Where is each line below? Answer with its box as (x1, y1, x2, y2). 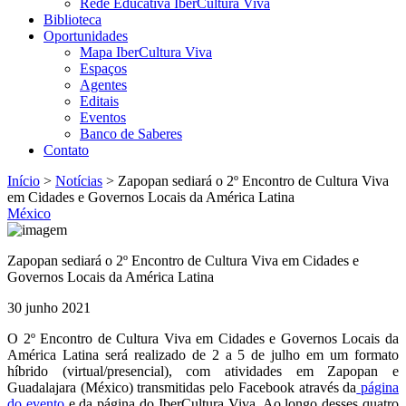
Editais (80, 93, 119, 109)
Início (7, 173, 40, 188)
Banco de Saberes (80, 126, 182, 141)
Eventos (80, 110, 126, 125)
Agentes (80, 77, 127, 92)
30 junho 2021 (7, 300, 91, 315)
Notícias (55, 173, 102, 188)
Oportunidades (43, 28, 128, 43)
